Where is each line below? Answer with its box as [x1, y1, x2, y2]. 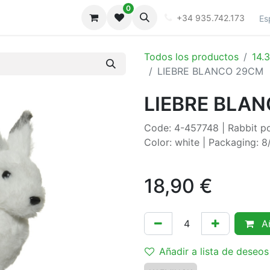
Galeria [46, 11, 78, 24]
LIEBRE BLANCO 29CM [157, 65, 263, 77]
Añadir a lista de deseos [159, 245, 269, 257]
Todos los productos [144, 51, 239, 63]
